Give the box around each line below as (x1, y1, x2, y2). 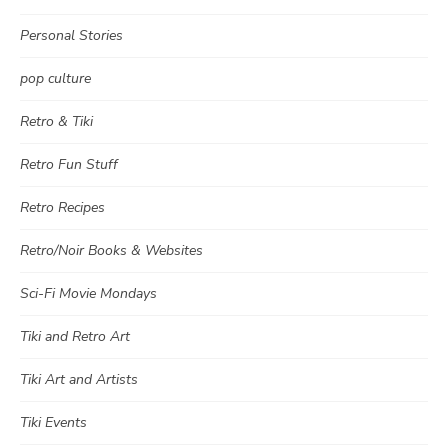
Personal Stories (20, 26, 123, 46)
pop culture (20, 69, 91, 89)
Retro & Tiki (20, 112, 93, 132)
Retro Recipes (20, 198, 105, 218)
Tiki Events (20, 413, 87, 433)
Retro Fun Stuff (20, 155, 118, 175)
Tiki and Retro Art (20, 327, 130, 347)
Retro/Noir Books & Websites (20, 241, 203, 261)
